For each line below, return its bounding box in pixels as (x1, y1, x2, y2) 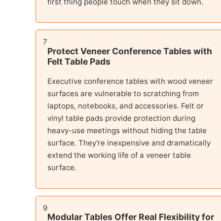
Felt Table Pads (47, 56, 110, 67)
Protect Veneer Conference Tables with (47, 45, 212, 56)
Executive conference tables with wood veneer (47, 76, 213, 86)
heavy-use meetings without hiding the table (47, 126, 207, 136)
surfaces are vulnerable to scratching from (47, 89, 199, 99)
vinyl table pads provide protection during (47, 113, 195, 123)
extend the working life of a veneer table (47, 150, 191, 160)
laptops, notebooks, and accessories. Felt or (47, 101, 204, 111)
